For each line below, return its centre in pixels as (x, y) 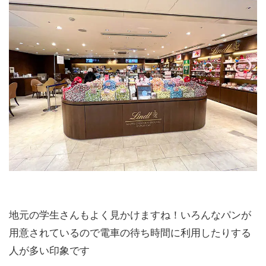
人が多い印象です (49, 251)
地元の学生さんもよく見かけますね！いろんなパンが (130, 216)
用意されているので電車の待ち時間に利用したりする (130, 233)
